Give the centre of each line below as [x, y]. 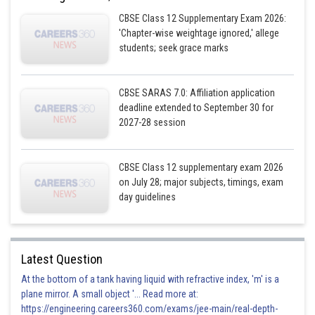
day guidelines [148, 197]
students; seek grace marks [174, 48]
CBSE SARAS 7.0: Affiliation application [197, 93]
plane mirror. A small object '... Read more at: [110, 294]
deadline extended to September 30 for [197, 108]
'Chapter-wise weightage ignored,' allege [199, 33]
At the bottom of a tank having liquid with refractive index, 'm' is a [150, 279]
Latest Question [62, 259]
